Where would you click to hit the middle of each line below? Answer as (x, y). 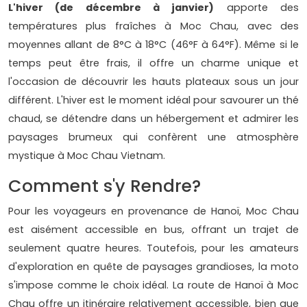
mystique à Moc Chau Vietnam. (87, 155)
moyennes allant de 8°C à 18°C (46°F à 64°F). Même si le (153, 44)
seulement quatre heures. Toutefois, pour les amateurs (153, 248)
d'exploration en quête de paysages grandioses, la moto (153, 266)
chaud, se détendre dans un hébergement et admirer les (153, 118)
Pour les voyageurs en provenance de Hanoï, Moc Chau (153, 211)
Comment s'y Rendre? (105, 186)
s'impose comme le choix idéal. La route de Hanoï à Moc (153, 285)
